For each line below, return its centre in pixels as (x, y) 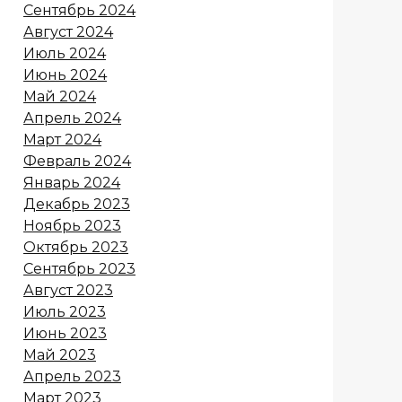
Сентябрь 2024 (79, 11)
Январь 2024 (72, 183)
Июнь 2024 (65, 75)
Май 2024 (60, 97)
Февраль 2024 (77, 162)
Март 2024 (62, 140)
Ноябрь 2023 (72, 226)
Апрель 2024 (72, 118)
